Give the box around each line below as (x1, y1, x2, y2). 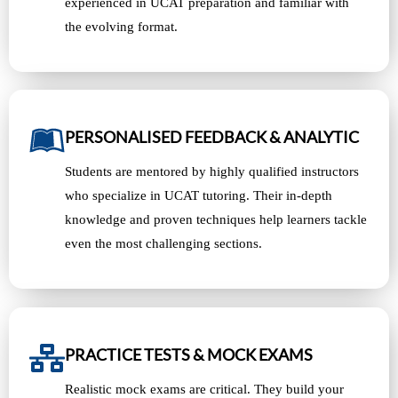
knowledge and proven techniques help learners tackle (65, 211, 367, 227)
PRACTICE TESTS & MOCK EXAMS (65, 344, 313, 364)
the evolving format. (65, 19, 178, 34)
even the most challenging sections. (65, 235, 262, 251)
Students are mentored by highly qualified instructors (65, 163, 359, 179)
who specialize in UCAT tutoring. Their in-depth (65, 187, 332, 203)
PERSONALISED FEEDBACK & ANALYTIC (65, 126, 359, 147)
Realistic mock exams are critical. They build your (65, 381, 344, 396)
